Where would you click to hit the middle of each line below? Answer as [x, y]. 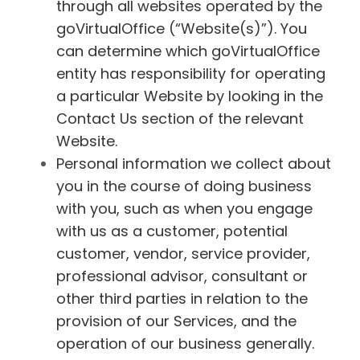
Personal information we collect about [194, 163]
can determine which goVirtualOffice [188, 51]
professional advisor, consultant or [182, 276]
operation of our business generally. [185, 343]
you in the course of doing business [184, 186]
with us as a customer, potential [172, 231]
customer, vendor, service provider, [183, 253]
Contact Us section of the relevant [180, 118]
